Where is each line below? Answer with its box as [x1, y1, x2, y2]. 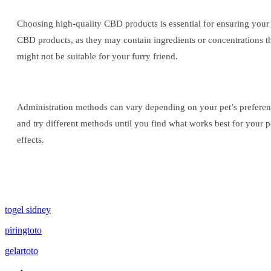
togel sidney [5, 204, 51, 215]
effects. [17, 135, 44, 145]
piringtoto [5, 225, 42, 236]
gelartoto [5, 246, 38, 256]
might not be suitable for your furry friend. [17, 51, 178, 62]
